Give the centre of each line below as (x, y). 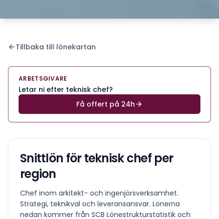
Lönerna (165, 204)
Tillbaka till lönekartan (56, 47)
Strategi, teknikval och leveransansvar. (85, 204)
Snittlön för (52, 158)
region (38, 174)
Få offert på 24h (106, 104)
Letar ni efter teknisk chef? (66, 89)
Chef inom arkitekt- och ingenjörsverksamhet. (99, 193)
